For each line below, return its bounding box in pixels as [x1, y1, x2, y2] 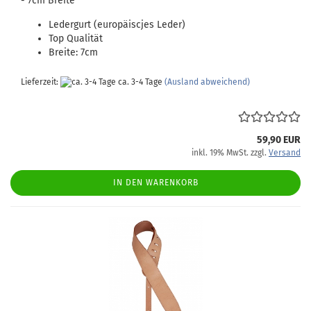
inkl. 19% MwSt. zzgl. [192, 148, 269, 158]
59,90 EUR [257, 134, 301, 146]
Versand [269, 148, 301, 158]
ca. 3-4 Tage [116, 77, 162, 87]
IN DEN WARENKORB [112, 178, 199, 187]
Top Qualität [49, 33, 103, 44]
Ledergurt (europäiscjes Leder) [49, 19, 185, 31]
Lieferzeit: [21, 77, 60, 87]
